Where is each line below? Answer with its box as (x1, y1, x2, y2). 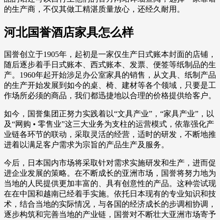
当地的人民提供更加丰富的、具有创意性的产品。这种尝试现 (4, 179, 216, 188)
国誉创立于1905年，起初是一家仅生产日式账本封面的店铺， (4, 50, 216, 59)
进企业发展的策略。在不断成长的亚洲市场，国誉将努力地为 (4, 169, 216, 178)
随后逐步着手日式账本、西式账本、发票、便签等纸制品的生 (4, 60, 216, 69)
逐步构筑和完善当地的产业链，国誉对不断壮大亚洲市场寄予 (4, 210, 216, 219)
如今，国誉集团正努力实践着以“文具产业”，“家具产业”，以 (4, 110, 214, 118)
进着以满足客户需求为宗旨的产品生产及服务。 (4, 140, 169, 149)
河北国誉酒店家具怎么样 (4, 26, 134, 39)
